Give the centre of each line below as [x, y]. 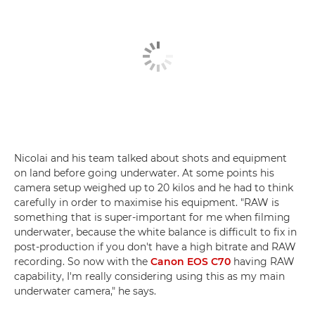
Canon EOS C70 [191, 261]
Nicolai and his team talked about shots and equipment [150, 158]
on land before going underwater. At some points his [144, 173]
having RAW [263, 261]
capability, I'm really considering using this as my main [149, 276]
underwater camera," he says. [85, 291]
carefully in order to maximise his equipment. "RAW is [147, 202]
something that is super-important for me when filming [152, 217]
